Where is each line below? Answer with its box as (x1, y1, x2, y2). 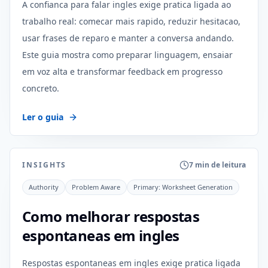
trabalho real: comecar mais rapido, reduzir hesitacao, (22, 16, 240, 27)
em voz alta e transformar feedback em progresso (22, 66, 223, 77)
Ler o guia (22, 111, 63, 123)
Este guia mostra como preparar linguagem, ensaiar (22, 49, 233, 60)
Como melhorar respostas (22, 206, 200, 226)
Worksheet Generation (162, 182, 233, 191)
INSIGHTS (22, 160, 67, 170)
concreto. (22, 83, 59, 94)
